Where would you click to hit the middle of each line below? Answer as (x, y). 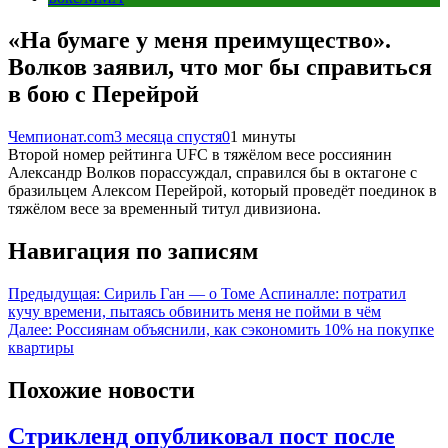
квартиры (41, 347)
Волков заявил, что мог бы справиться (220, 66)
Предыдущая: (54, 293)
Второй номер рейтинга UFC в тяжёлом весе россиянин (200, 154)
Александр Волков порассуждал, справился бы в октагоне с (212, 172)
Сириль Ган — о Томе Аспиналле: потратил (255, 293)
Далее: (30, 329)
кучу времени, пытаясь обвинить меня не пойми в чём (194, 311)
